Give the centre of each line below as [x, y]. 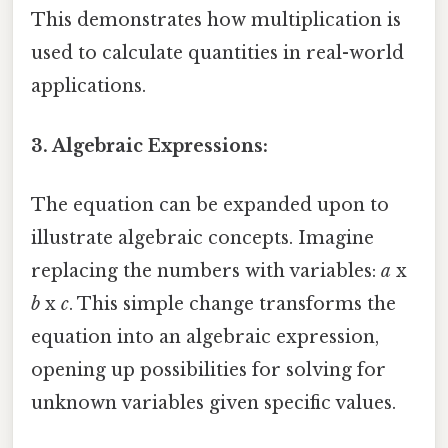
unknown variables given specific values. [213, 402]
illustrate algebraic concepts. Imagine [202, 237]
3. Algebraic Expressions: [149, 145]
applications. [88, 86]
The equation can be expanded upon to [210, 204]
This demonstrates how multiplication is [216, 20]
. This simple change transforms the [232, 303]
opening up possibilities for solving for [208, 369]
